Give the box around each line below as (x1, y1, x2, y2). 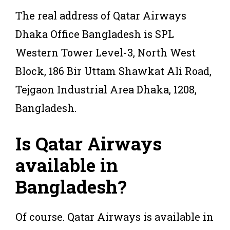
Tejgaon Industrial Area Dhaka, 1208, (15, 82, 197, 96)
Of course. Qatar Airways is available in (15, 209, 214, 223)
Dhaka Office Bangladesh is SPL (15, 27, 174, 41)
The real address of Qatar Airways (15, 8, 186, 22)
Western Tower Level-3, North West (15, 45, 196, 59)
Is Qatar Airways (15, 131, 162, 155)
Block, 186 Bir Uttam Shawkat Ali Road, (15, 64, 212, 78)
